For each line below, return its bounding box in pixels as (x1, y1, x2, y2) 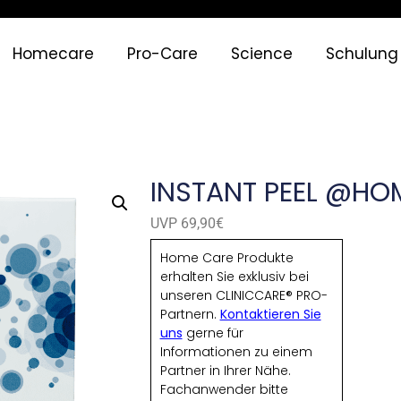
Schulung (326, 43, 399, 65)
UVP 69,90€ (149, 215, 224, 233)
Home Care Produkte (159, 248, 294, 267)
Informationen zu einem (159, 342, 312, 361)
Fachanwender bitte (159, 380, 288, 398)
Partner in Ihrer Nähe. (159, 361, 291, 380)
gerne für (182, 323, 243, 342)
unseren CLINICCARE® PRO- (159, 286, 328, 304)
